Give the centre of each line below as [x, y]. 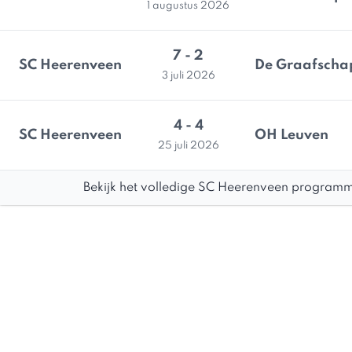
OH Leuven [291, 135]
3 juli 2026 [188, 76]
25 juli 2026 [188, 146]
